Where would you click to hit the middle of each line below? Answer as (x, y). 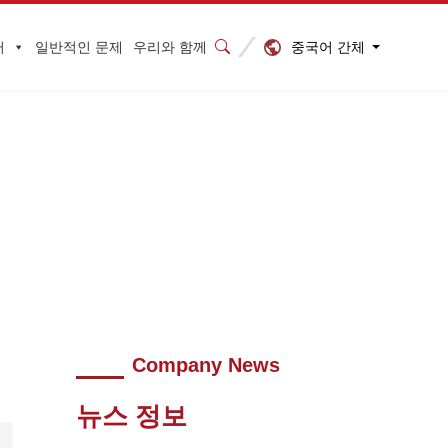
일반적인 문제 (79, 47)
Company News (206, 365)
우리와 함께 (170, 47)
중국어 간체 (328, 46)
